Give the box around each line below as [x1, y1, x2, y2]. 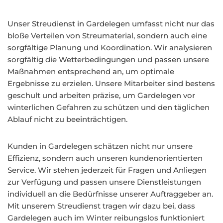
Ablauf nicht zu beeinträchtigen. [7, 114, 127, 124]
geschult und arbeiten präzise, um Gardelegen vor [7, 91, 195, 100]
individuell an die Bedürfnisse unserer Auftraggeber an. [7, 189, 213, 199]
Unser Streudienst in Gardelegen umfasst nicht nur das [7, 19, 215, 28]
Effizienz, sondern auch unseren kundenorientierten [7, 153, 203, 163]
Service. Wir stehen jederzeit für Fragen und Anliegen [7, 165, 207, 175]
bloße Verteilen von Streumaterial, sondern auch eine [7, 31, 207, 40]
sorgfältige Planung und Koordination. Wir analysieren [7, 43, 212, 52]
